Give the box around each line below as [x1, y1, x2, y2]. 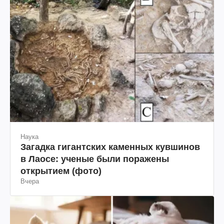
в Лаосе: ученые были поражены [20, 153, 169, 164]
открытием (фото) [20, 165, 101, 176]
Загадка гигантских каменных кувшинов [20, 141, 200, 152]
